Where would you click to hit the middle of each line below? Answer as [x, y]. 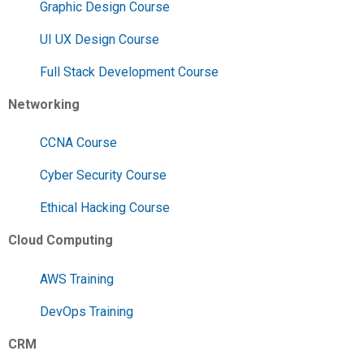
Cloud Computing [61, 240]
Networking [44, 104]
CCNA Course [78, 143]
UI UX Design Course [100, 39]
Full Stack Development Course [129, 71]
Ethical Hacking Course [105, 208]
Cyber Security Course [103, 175]
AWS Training [77, 279]
